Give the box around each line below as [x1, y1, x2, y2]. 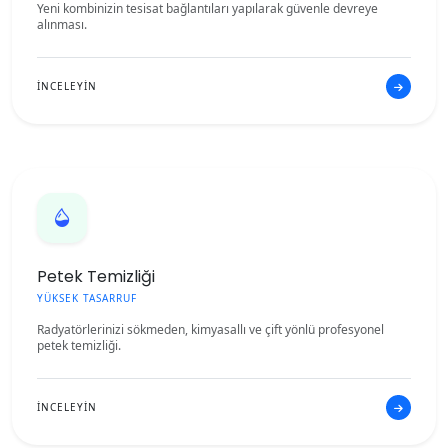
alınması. [37, 16, 87, 33]
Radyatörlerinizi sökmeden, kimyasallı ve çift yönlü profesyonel [37, 321, 384, 338]
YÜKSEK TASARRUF [37, 291, 137, 305]
